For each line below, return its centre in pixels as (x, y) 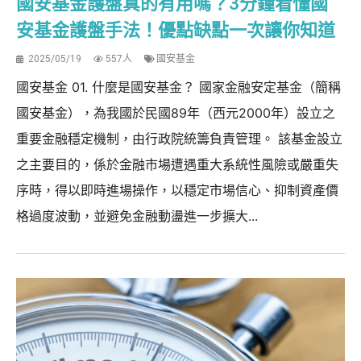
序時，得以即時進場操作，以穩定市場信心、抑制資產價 (177, 190)
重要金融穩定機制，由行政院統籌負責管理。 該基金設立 (179, 138)
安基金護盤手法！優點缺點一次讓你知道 (176, 30)
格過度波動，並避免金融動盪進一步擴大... (137, 216)
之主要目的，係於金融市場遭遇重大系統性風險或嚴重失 (177, 164)
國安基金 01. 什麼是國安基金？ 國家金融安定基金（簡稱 (178, 87)
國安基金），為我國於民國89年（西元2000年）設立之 (176, 112)
